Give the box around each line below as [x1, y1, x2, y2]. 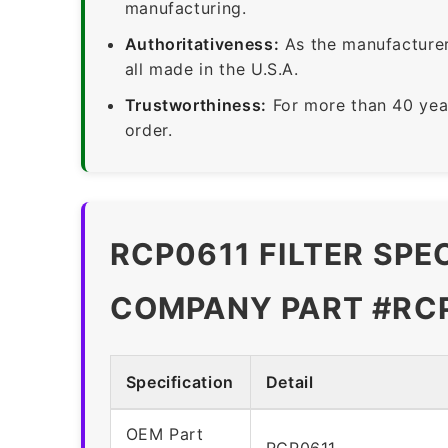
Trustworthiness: [124, 94, 267, 115]
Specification [125, 371, 234, 392]
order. [124, 119, 173, 140]
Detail [265, 371, 314, 392]
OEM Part [125, 423, 204, 444]
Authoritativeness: [124, 33, 280, 54]
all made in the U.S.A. [124, 58, 299, 79]
